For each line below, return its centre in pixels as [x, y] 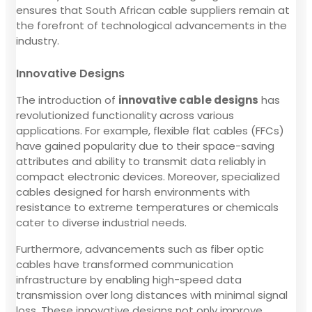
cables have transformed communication [125, 264]
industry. [38, 40]
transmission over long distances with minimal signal [152, 295]
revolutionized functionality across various [125, 115]
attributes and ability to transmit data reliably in [141, 161]
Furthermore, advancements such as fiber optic [140, 249]
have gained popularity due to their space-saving [145, 146]
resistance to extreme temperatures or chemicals [147, 207]
